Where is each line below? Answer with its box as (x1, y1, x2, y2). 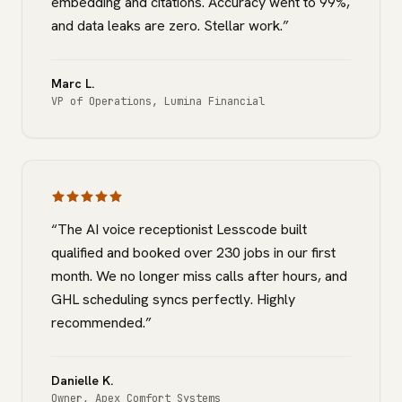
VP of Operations (51, 94, 152, 109)
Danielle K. (51, 372, 113, 389)
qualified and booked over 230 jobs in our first (51, 243, 336, 262)
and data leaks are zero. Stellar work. (51, 16, 283, 35)
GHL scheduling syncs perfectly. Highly (51, 290, 295, 309)
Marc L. (51, 75, 94, 92)
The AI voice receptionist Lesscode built (57, 220, 307, 239)
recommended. (51, 313, 145, 332)
